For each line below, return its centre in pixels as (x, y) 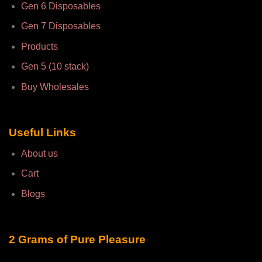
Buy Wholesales (55, 87)
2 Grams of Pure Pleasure (77, 239)
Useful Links (42, 132)
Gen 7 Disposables (61, 26)
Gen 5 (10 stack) (55, 67)
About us (39, 153)
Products (39, 46)
